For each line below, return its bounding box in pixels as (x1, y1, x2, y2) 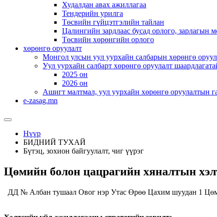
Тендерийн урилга (62, 9, 123, 17)
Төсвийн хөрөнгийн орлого (62, 35, 154, 44)
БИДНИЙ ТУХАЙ (23, 138, 86, 146)
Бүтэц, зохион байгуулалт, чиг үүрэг (23, 147, 144, 155)
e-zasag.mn (23, 96, 58, 105)
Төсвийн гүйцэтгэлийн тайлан (62, 18, 164, 26)
